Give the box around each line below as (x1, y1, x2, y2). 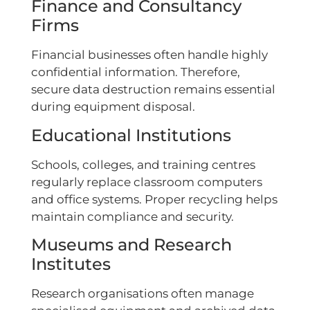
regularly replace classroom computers (31, 174, 262, 189)
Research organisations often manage (31, 286, 254, 300)
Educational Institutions (31, 125, 231, 145)
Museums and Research (31, 234, 232, 255)
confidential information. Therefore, (31, 65, 240, 80)
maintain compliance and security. (31, 209, 234, 224)
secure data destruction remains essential (31, 82, 275, 97)
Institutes (31, 253, 111, 274)
